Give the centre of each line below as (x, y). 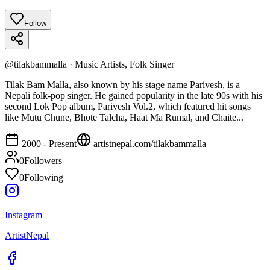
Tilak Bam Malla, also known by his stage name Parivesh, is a (122, 84)
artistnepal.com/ (122, 143)
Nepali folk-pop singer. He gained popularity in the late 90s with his (133, 95)
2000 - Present (49, 143)
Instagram (24, 215)
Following (44, 177)
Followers (43, 160)
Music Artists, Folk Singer (124, 64)
